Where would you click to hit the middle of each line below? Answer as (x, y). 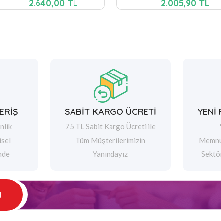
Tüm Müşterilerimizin (110, 140)
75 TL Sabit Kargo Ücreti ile (110, 126)
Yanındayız (110, 154)
